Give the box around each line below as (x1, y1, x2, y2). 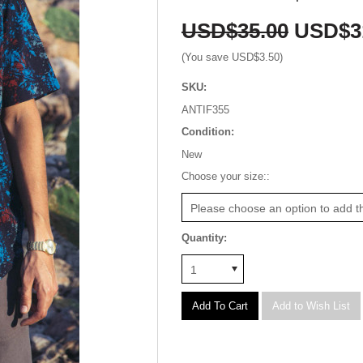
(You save (181, 51, 232, 63)
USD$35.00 (181, 19, 288, 43)
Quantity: (181, 232, 227, 244)
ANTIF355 (181, 104, 229, 116)
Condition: (181, 126, 234, 138)
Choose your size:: (181, 170, 270, 182)
